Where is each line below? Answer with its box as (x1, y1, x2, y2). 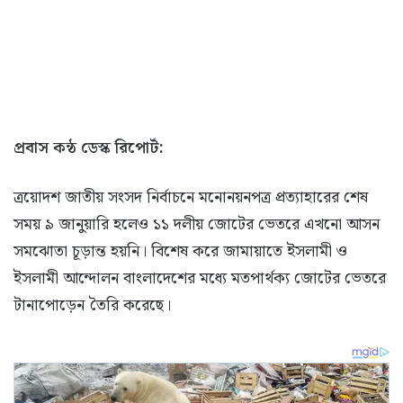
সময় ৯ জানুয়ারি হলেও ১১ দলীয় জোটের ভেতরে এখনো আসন (13, 210, 380, 237)
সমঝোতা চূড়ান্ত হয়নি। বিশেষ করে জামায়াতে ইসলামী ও (13, 237, 347, 264)
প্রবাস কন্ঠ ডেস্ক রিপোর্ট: (13, 134, 164, 161)
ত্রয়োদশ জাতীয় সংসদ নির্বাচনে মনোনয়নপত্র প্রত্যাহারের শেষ (13, 184, 368, 210)
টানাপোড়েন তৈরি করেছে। (13, 291, 171, 318)
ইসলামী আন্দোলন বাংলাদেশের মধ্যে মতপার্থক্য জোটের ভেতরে (13, 264, 386, 291)
